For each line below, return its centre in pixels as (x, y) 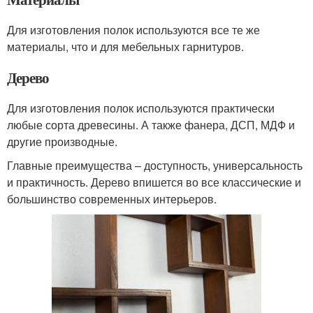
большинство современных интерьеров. (112, 199)
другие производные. (62, 142)
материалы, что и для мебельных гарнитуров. (125, 47)
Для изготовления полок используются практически (141, 108)
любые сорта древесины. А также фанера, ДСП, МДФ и (151, 125)
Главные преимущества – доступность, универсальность (155, 166)
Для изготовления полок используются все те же (133, 30)
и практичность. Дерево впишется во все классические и (154, 182)
